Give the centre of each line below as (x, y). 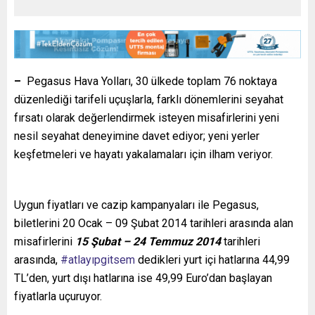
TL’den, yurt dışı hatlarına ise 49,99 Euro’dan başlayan (143, 278)
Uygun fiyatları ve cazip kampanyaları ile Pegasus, (136, 205)
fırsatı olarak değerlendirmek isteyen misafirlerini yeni (147, 118)
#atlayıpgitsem (98, 260)
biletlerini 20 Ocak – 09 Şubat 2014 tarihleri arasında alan (154, 224)
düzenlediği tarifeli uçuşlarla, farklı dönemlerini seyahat (149, 100)
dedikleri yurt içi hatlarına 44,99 (212, 260)
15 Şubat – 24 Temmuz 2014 (149, 242)
